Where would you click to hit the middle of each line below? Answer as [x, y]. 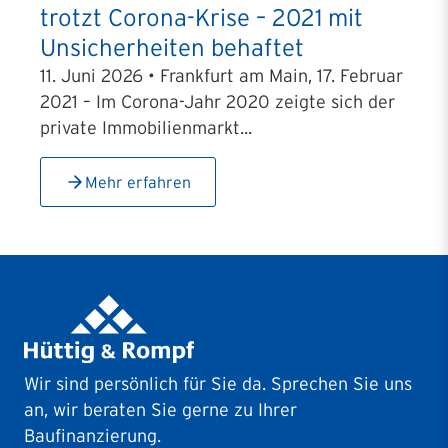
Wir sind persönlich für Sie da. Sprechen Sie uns [218, 383]
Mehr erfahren [138, 182]
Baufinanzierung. [92, 435]
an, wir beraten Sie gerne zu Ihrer [160, 409]
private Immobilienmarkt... [146, 128]
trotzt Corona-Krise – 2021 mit [201, 17]
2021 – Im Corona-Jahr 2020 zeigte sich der [217, 102]
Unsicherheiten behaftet [172, 47]
